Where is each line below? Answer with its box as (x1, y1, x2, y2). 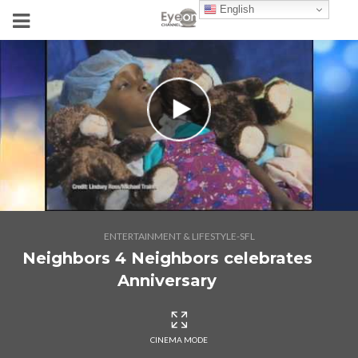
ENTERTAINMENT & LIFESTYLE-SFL (103, 230, 255, 242)
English (217, 2, 255, 15)
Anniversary (117, 271, 217, 290)
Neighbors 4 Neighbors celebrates (22, 249, 312, 268)
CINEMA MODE (150, 335, 208, 344)
